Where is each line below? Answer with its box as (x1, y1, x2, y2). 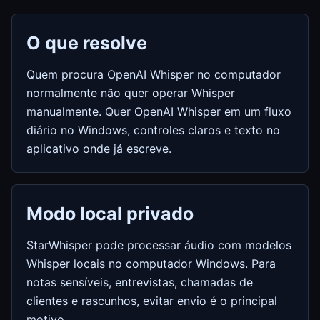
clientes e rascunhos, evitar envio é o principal (26, 294, 277, 308)
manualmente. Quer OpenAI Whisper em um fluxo (26, 104, 291, 119)
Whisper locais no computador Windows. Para (26, 256, 276, 271)
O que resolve (26, 32, 147, 54)
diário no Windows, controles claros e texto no (26, 123, 280, 137)
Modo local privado (26, 203, 194, 224)
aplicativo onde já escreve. (26, 141, 171, 156)
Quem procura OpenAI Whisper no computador (26, 67, 281, 81)
